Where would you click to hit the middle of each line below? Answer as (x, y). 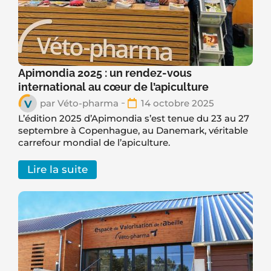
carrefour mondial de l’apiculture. (94, 142)
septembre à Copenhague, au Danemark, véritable (133, 130)
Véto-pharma (87, 103)
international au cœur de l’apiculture (113, 87)
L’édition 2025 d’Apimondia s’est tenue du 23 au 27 (134, 118)
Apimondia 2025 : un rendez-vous (105, 73)
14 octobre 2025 (178, 103)
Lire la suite (57, 169)
